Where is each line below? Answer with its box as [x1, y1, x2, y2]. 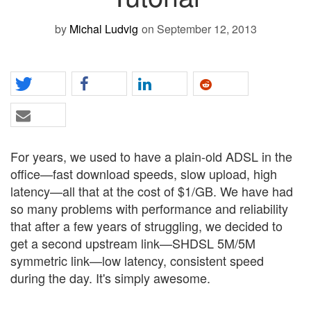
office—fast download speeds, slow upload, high [10, 164, 277, 183]
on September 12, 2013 [141, 20, 257, 37]
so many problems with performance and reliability [10, 199, 288, 217]
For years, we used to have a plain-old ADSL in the [10, 146, 292, 165]
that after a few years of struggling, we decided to [10, 216, 283, 235]
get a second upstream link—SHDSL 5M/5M [10, 233, 255, 252]
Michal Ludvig [69, 20, 138, 37]
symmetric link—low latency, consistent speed [10, 251, 264, 269]
